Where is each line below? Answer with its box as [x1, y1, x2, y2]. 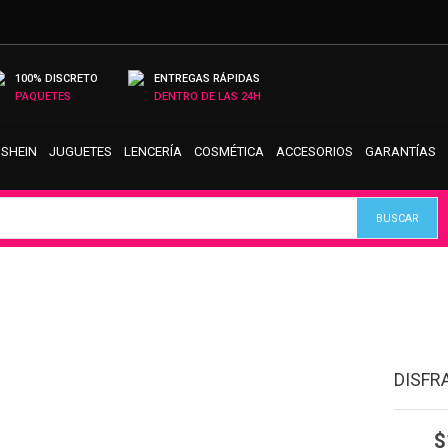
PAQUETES [15, 90, 71, 103]
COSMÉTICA [194, 144, 264, 159]
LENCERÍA [124, 144, 182, 159]
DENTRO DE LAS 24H [154, 90, 261, 103]
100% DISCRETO [15, 72, 98, 85]
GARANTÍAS [365, 144, 436, 159]
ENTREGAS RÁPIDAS [154, 72, 260, 85]
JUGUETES [49, 144, 112, 159]
